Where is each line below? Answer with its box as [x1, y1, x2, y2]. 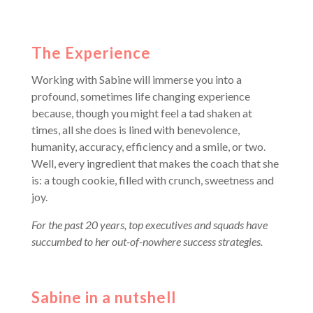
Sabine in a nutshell [31, 288, 176, 307]
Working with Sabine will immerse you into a [31, 73, 242, 87]
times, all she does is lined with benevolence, [31, 123, 240, 137]
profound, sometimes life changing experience [31, 89, 250, 103]
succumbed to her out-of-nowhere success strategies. [31, 235, 263, 249]
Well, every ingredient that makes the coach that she [31, 156, 279, 170]
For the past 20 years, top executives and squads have [31, 218, 268, 232]
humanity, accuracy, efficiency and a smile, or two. [31, 140, 265, 154]
